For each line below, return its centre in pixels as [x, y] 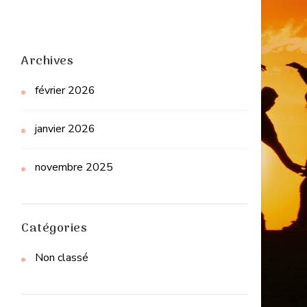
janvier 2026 [65, 129]
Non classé [62, 258]
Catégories [54, 229]
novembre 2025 [74, 168]
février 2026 [65, 91]
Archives [47, 62]
